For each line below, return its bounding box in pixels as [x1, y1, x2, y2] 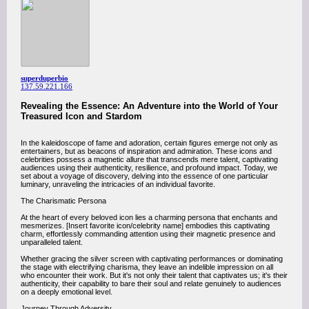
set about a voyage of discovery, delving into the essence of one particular [21, 172, 268, 180]
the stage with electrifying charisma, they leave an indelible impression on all [21, 263, 273, 271]
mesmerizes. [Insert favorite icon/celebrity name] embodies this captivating [21, 221, 270, 230]
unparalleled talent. [21, 238, 83, 246]
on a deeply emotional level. [21, 288, 112, 296]
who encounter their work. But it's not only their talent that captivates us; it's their [21, 271, 288, 279]
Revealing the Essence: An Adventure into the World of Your [21, 101, 278, 111]
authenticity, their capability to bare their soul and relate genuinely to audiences [21, 279, 281, 288]
